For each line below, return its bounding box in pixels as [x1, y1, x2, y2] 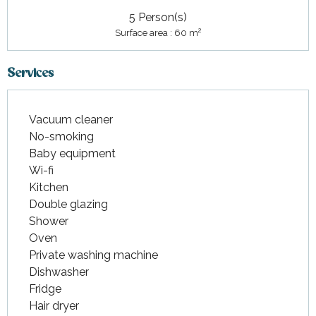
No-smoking [29, 130, 94, 143]
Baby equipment [29, 147, 116, 160]
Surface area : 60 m [114, 28, 198, 38]
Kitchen [29, 181, 68, 194]
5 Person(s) [129, 11, 187, 24]
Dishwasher [29, 265, 89, 279]
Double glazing [29, 197, 108, 211]
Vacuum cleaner [29, 113, 113, 126]
